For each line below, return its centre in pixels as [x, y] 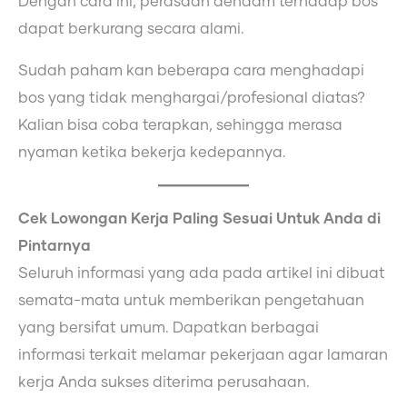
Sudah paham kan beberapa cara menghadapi [191, 71]
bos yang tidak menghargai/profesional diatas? [191, 99]
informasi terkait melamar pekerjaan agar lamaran [203, 356]
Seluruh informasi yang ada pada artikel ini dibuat [202, 274]
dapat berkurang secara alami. [131, 29]
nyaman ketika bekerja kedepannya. [152, 153]
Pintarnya [55, 247]
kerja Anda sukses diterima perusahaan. [164, 383]
